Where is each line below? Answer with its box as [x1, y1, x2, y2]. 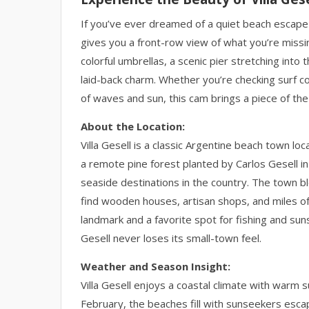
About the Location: [81, 119, 185, 133]
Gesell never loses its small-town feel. [81, 231, 261, 245]
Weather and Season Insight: [81, 259, 230, 273]
